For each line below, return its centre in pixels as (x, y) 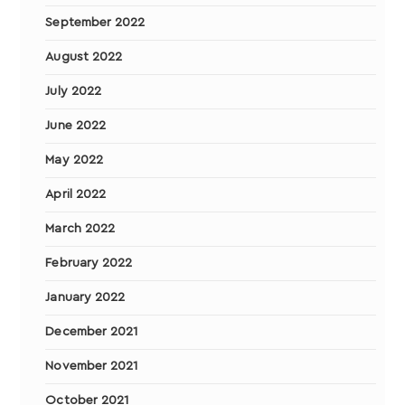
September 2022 (95, 23)
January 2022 (85, 298)
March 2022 (80, 229)
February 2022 (89, 264)
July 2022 (74, 92)
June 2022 (76, 126)
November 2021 (92, 367)
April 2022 (76, 195)
